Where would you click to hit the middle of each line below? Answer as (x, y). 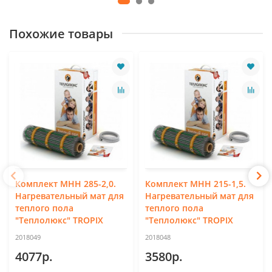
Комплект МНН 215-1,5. (195, 183)
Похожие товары (61, 33)
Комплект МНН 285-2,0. (66, 183)
